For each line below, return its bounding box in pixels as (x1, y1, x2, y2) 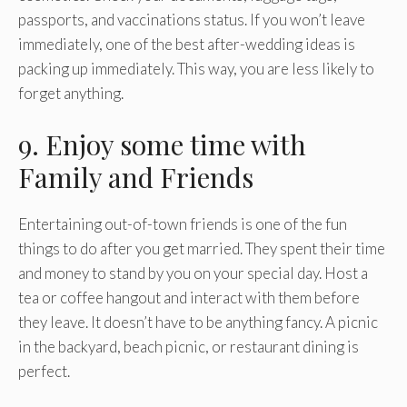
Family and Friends (18, 159, 253, 196)
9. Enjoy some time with (18, 126, 306, 164)
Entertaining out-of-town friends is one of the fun (18, 214, 347, 234)
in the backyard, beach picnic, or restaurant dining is (18, 337, 359, 357)
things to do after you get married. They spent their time (18, 239, 385, 259)
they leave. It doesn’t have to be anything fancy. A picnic (18, 313, 378, 333)
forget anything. (18, 83, 124, 103)
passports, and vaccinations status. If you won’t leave (18, 9, 365, 29)
